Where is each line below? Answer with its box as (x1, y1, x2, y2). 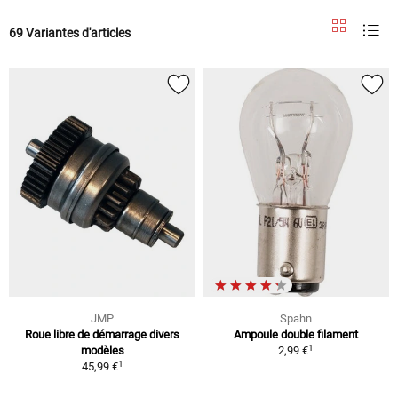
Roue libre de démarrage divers (25, 328, 179, 342)
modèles (80, 344, 124, 358)
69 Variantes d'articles (9, 25, 131, 40)
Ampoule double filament (234, 328, 358, 342)
